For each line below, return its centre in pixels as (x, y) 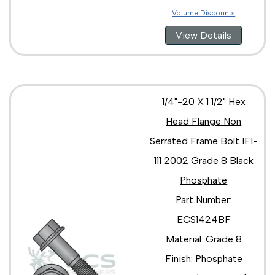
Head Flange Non (204, 121)
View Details (204, 35)
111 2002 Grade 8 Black (203, 160)
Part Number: (204, 199)
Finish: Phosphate (203, 258)
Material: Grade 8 (203, 239)
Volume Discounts (204, 13)
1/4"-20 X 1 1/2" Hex (203, 101)
